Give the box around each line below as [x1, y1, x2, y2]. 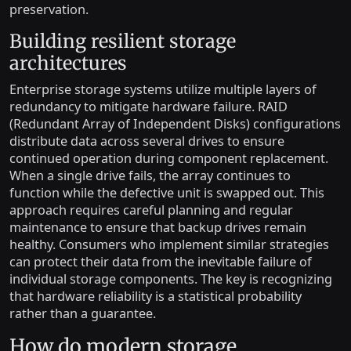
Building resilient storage [9, 29, 236, 52]
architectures [9, 51, 127, 74]
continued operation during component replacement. [9, 149, 328, 167]
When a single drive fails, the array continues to [9, 166, 291, 184]
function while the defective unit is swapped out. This [9, 183, 324, 201]
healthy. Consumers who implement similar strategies [9, 235, 329, 253]
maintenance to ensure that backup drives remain [9, 218, 306, 236]
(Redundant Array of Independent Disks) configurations [9, 114, 341, 132]
